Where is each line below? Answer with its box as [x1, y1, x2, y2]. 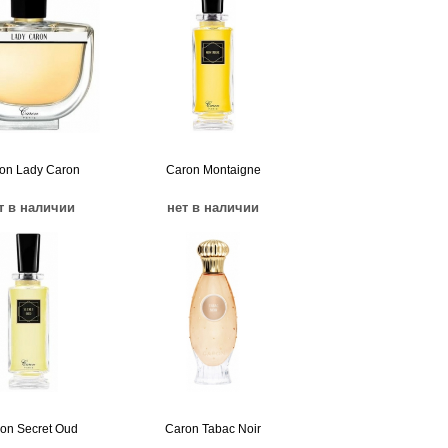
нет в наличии [167, 200, 259, 215]
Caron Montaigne [165, 163, 261, 177]
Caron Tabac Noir [165, 422, 261, 436]
